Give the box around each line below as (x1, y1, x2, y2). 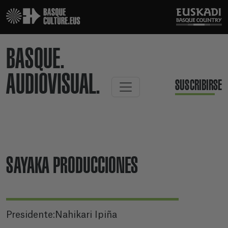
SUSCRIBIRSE (175, 77, 222, 94)
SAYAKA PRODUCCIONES (6, 153, 138, 179)
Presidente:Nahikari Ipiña (6, 210, 117, 219)
